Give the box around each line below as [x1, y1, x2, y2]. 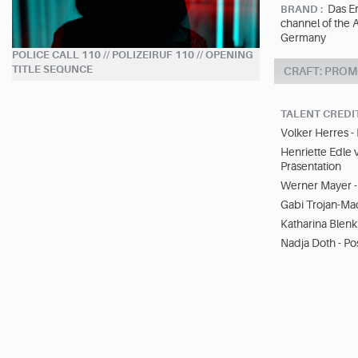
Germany [280, 30, 327, 44]
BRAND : [280, 2, 324, 15]
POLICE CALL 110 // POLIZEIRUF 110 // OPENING [12, 48, 253, 61]
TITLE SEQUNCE [12, 62, 93, 75]
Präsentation [280, 159, 342, 173]
